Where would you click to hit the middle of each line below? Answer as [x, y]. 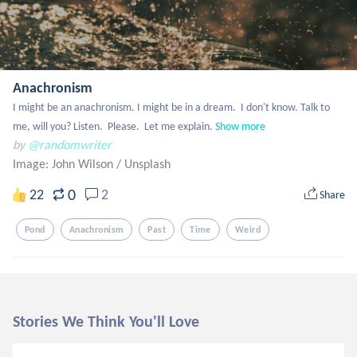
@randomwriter [70, 145]
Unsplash [147, 164]
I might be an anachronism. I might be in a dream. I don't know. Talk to [171, 107]
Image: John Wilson [65, 164]
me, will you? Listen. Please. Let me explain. [113, 126]
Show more [240, 126]
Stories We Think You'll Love [106, 321]
